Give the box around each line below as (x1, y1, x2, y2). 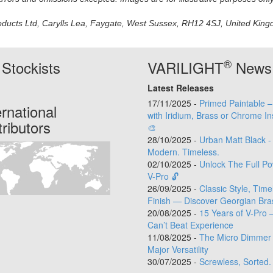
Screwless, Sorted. (199, 255, 271, 268)
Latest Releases (147, 82, 214, 94)
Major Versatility (147, 243, 208, 256)
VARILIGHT (147, 57, 224, 79)
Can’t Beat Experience (147, 219, 233, 232)
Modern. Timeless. (147, 146, 219, 158)
